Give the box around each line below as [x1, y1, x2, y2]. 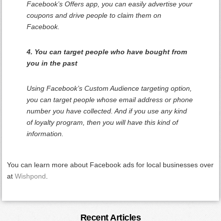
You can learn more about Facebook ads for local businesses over [7, 160, 214, 169]
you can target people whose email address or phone [27, 95, 193, 104]
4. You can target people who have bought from [27, 47, 187, 56]
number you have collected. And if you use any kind [27, 107, 187, 115]
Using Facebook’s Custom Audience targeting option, [27, 84, 192, 92]
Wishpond [15, 172, 46, 180]
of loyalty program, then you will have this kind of [27, 118, 179, 126]
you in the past [27, 59, 78, 67]
